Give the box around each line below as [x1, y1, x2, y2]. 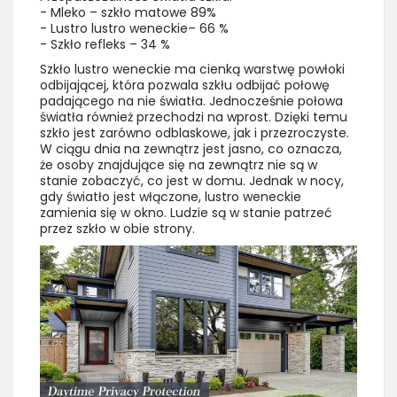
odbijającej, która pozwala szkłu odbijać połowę [40, 76, 330, 95]
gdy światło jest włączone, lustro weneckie [40, 188, 301, 206]
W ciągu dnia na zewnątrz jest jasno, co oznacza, [40, 140, 342, 159]
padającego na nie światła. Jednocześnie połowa [40, 92, 343, 111]
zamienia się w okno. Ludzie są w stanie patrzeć [40, 204, 332, 222]
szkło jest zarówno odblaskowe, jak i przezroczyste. [40, 124, 349, 143]
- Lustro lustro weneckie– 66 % [40, 19, 229, 38]
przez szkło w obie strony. [40, 220, 195, 238]
